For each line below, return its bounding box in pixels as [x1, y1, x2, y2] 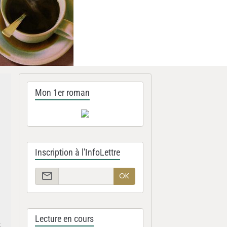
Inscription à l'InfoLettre [35, 147, 121, 158]
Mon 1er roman [35, 87, 90, 98]
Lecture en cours [35, 214, 94, 224]
